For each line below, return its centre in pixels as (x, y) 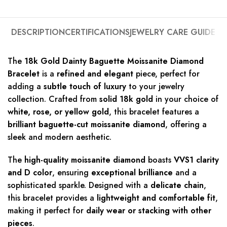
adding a (26, 86)
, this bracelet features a (154, 111)
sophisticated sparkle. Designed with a (79, 185)
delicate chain (177, 185)
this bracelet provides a (52, 198)
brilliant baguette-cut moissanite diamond (86, 124)
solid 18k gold (126, 99)
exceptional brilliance (132, 172)
